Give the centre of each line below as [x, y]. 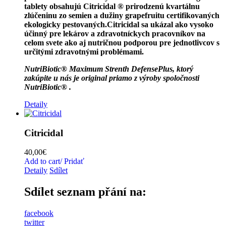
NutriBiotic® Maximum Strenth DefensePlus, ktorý [109, 69]
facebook [39, 213]
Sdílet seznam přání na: [85, 192]
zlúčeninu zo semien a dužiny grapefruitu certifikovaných [122, 15]
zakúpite [39, 78]
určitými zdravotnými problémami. [84, 51]
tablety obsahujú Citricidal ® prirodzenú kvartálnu [112, 6]
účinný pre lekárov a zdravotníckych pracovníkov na [115, 33]
